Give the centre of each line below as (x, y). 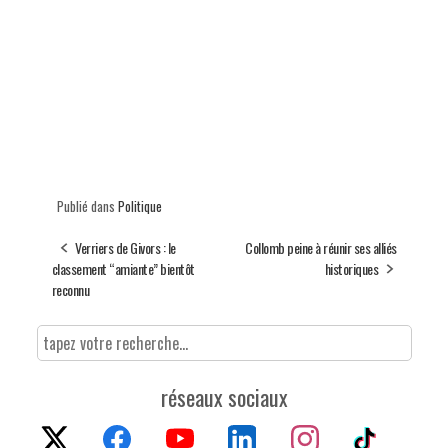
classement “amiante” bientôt (123, 269)
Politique (139, 206)
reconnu (70, 290)
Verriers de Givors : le (125, 248)
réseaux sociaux (224, 397)
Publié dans (87, 206)
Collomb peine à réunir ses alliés (321, 248)
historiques (351, 269)
